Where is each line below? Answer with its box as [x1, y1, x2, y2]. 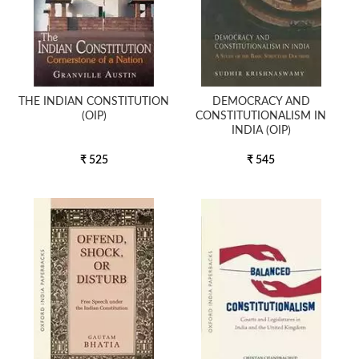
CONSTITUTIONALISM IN [196, 111, 327, 122]
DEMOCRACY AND [212, 96, 310, 107]
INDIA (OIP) [231, 125, 291, 136]
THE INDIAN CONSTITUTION [18, 96, 170, 107]
